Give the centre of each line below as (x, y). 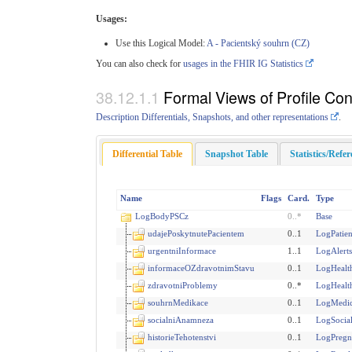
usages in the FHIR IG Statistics (243, 64)
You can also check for (139, 64)
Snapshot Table (236, 154)
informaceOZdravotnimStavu (201, 268)
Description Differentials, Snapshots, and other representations (212, 117)
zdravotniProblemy (182, 286)
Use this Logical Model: (161, 44)
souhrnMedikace (178, 303)
